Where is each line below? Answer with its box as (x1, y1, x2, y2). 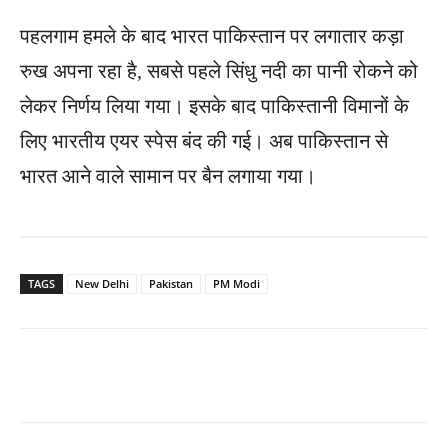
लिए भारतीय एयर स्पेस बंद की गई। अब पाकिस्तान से (20, 129, 388, 152)
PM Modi (213, 275, 260, 291)
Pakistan (149, 275, 193, 291)
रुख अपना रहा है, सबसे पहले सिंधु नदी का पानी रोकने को (20, 59, 418, 82)
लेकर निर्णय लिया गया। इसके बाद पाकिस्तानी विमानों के (20, 94, 409, 117)
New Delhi (75, 275, 129, 291)
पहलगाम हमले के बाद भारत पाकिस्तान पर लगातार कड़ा (20, 24, 404, 47)
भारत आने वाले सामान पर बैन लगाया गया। (20, 164, 316, 187)
